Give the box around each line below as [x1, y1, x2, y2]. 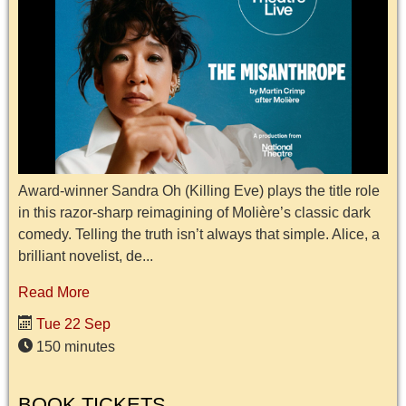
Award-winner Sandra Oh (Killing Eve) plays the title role [18, 182, 380, 198]
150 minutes [33, 338, 115, 354]
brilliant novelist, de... [18, 247, 153, 264]
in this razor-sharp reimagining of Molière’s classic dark [18, 204, 371, 220]
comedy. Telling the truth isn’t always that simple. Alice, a [18, 226, 380, 242]
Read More [18, 284, 90, 300]
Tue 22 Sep [33, 315, 111, 332]
